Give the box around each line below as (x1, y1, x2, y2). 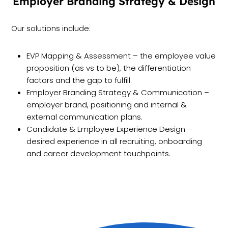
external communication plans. (26, 111, 143, 123)
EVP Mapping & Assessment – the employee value (26, 50, 216, 62)
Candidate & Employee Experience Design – (26, 124, 193, 135)
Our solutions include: (11, 23, 91, 34)
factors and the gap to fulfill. (26, 75, 132, 86)
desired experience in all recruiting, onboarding (26, 136, 203, 147)
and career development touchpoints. (26, 148, 171, 159)
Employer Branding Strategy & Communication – (26, 87, 210, 98)
